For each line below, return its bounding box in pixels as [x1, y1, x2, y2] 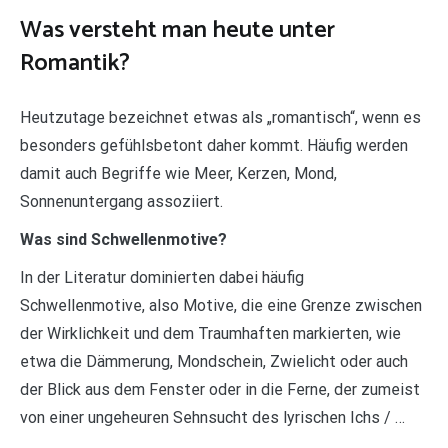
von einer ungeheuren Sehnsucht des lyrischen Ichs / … [20, 407, 405, 427]
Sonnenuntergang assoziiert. [20, 191, 223, 211]
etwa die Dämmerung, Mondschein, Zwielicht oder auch [20, 351, 408, 371]
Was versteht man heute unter [20, 10, 335, 50]
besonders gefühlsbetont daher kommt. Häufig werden [20, 135, 408, 155]
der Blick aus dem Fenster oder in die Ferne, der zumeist [20, 379, 420, 399]
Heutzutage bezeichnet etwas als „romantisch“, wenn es [20, 107, 421, 127]
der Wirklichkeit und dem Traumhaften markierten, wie [20, 323, 401, 343]
